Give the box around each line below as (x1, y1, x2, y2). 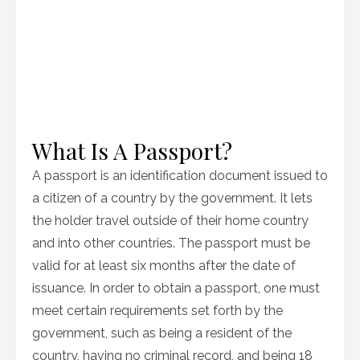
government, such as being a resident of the (32, 325, 292, 341)
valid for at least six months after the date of (32, 258, 296, 273)
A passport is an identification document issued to (32, 168, 328, 183)
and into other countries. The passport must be (32, 235, 310, 251)
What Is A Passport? (32, 136, 232, 166)
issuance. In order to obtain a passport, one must (32, 280, 320, 296)
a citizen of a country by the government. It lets (32, 190, 313, 206)
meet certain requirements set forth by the (32, 303, 283, 318)
